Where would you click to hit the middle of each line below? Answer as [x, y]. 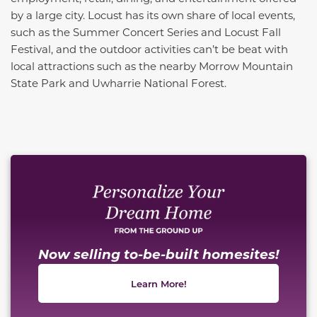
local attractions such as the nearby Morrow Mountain [152, 66]
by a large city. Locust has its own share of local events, [153, 15]
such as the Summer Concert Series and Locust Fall [146, 32]
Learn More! [158, 284]
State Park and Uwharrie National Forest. [119, 83]
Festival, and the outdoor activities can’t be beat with [149, 49]
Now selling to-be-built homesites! [158, 254]
